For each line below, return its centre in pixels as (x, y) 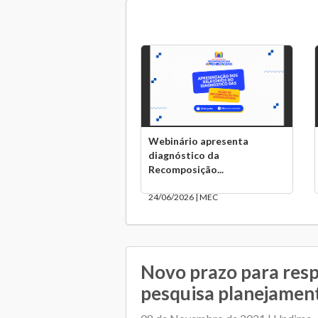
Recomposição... (186, 169)
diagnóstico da (184, 155)
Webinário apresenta (198, 141)
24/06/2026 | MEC (183, 197)
